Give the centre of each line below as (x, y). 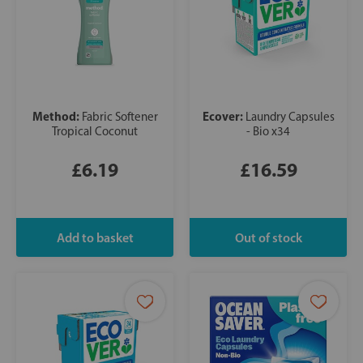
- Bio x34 (268, 132)
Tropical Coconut (95, 132)
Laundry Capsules (290, 117)
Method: (57, 117)
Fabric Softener (120, 117)
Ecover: (224, 117)
